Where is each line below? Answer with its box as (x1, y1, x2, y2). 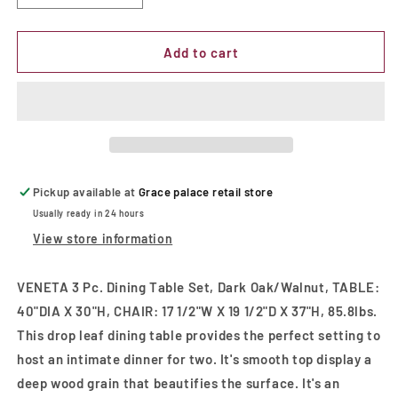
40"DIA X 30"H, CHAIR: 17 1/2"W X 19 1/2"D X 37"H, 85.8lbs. (17, 303, 378, 319)
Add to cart (163, 44, 239, 60)
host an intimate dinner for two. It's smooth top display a (17, 351, 372, 367)
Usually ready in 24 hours (33, 208, 145, 219)
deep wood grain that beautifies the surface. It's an (17, 375, 340, 391)
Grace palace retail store (139, 185, 274, 199)
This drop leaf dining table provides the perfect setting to (17, 327, 381, 343)
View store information (33, 231, 173, 246)
